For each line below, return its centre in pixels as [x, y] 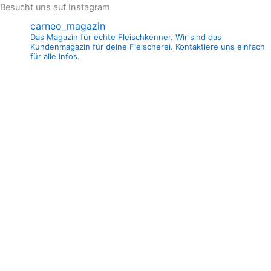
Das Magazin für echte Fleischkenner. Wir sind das [126, 37]
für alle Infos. [55, 56]
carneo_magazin [68, 26]
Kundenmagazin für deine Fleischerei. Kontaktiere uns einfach [148, 46]
